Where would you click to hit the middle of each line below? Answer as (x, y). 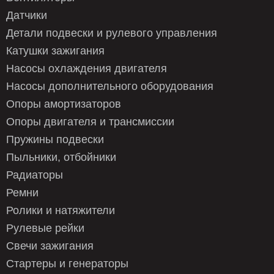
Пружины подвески (55, 140)
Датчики (27, 16)
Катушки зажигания (55, 51)
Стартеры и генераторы (67, 264)
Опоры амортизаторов (64, 104)
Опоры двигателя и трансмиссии (90, 122)
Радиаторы (35, 175)
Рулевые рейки (45, 228)
